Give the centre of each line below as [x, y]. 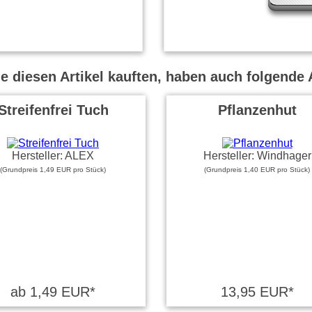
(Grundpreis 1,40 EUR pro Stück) [257, 170]
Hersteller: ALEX [53, 156]
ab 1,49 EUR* [53, 292]
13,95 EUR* [257, 292]
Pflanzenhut [257, 110]
